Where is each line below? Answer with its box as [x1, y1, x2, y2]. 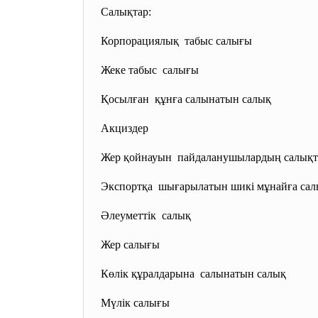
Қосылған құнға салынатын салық [98, 93, 271, 105]
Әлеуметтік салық [98, 209, 191, 221]
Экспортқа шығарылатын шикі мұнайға [98, 180, 300, 192]
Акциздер [98, 122, 148, 134]
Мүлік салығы [98, 297, 170, 309]
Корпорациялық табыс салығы [98, 35, 252, 47]
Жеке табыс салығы [98, 64, 199, 76]
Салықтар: [98, 6, 151, 18]
